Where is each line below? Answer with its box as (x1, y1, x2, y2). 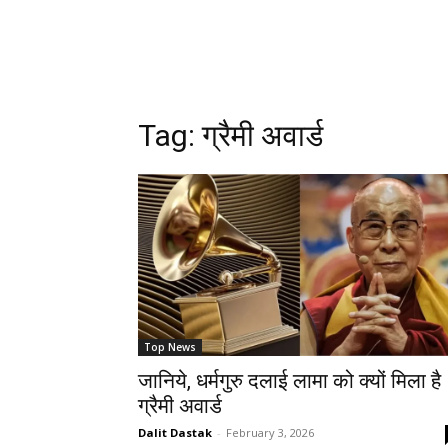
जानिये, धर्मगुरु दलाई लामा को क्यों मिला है (138, 368, 441, 393)
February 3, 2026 (226, 424, 314, 440)
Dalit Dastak (138, 424, 212, 440)
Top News (144, 339, 196, 354)
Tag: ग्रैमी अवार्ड (138, 117, 323, 153)
